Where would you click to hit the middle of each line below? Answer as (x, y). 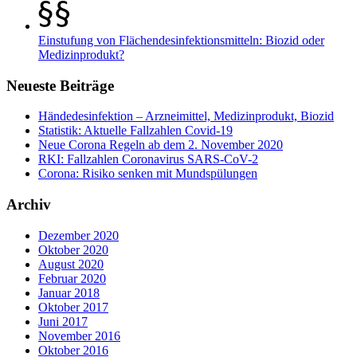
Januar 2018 (69, 292)
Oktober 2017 (73, 307)
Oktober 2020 (73, 249)
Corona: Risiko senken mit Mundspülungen (148, 174)
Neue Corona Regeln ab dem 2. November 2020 (161, 145)
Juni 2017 (63, 321)
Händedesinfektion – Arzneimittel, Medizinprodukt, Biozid (186, 116)
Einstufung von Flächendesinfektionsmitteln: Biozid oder (181, 40)
